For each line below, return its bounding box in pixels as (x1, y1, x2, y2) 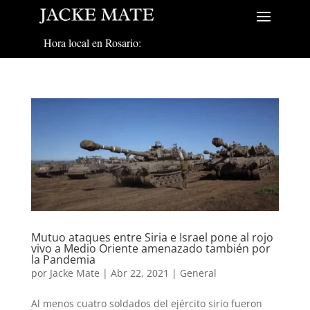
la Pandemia (30, 252, 95, 268)
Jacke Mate (49, 266, 100, 280)
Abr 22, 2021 (110, 266, 169, 280)
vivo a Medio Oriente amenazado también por (30, 241, 271, 257)
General (179, 266, 217, 280)
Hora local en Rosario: (43, 35, 141, 51)
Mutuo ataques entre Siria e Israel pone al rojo (30, 230, 273, 246)
